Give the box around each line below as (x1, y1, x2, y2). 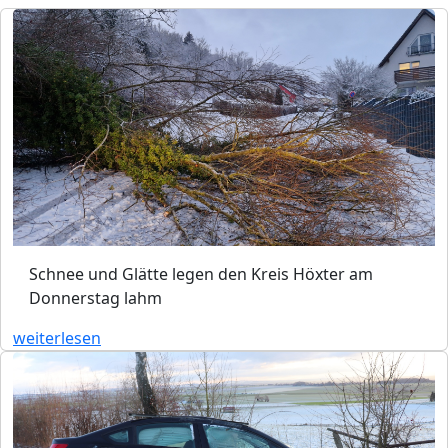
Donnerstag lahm (29, 287, 162, 310)
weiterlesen (13, 327, 101, 350)
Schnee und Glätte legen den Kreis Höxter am (29, 263, 373, 286)
